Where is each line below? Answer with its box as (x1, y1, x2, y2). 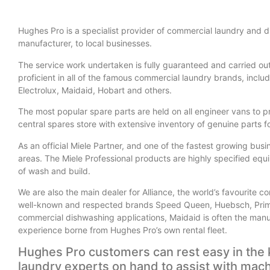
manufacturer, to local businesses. (18, 38, 154, 49)
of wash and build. (18, 165, 90, 176)
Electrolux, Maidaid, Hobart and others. (18, 84, 174, 95)
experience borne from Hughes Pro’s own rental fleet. (18, 224, 230, 235)
